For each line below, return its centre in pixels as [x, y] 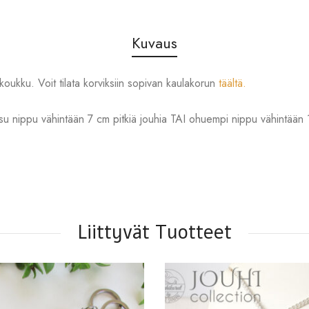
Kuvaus [154, 42]
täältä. [233, 83]
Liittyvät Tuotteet [154, 232]
